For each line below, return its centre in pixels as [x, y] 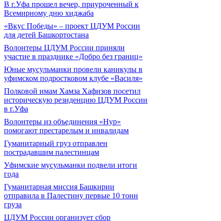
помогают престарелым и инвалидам [66, 130]
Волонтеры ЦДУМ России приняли [64, 48]
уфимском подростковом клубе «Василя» [73, 78]
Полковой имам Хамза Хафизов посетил [72, 91]
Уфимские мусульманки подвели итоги [71, 165]
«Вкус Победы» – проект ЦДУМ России [72, 26]
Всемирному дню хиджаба [49, 13]
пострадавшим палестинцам [52, 152]
